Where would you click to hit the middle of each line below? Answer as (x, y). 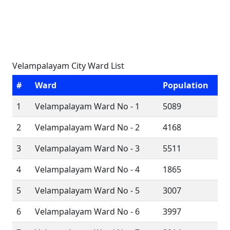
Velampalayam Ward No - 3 (87, 148)
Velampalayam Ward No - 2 (87, 127)
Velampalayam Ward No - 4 (87, 169)
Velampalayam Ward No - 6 (87, 212)
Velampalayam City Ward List (68, 66)
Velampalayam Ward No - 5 (87, 190)
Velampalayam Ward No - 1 (87, 106)
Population (186, 85)
